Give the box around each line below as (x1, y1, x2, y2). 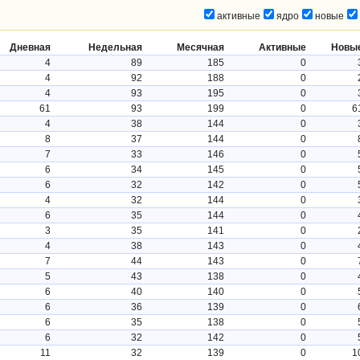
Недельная (88, 42, 142, 53)
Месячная (177, 42, 224, 53)
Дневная (10, 42, 51, 53)
